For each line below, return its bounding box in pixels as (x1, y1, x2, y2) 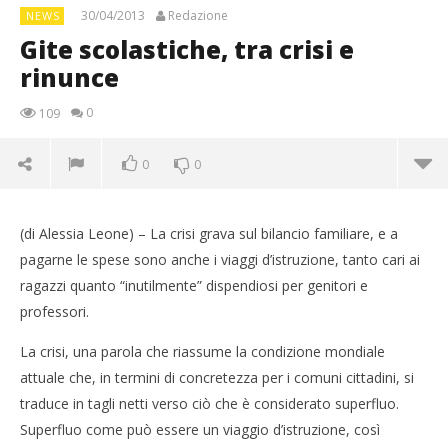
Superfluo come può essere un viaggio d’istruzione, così (20, 419, 380, 439)
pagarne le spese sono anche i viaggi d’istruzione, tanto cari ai (20, 249, 420, 269)
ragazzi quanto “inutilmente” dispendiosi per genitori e (20, 275, 368, 295)
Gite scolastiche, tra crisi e (20, 32, 354, 66)
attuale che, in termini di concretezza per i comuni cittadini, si (20, 367, 414, 387)
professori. (20, 301, 89, 321)
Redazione (168, 6, 228, 24)
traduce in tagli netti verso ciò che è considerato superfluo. (20, 393, 399, 413)
